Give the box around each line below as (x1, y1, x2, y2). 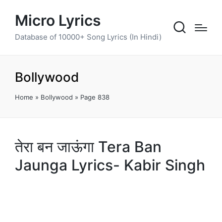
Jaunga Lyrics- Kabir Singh (15, 156, 205, 174)
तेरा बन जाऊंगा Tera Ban (15, 137, 162, 156)
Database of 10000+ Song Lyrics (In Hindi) (15, 32, 162, 42)
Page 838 (80, 93, 110, 101)
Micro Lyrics (15, 11, 101, 29)
